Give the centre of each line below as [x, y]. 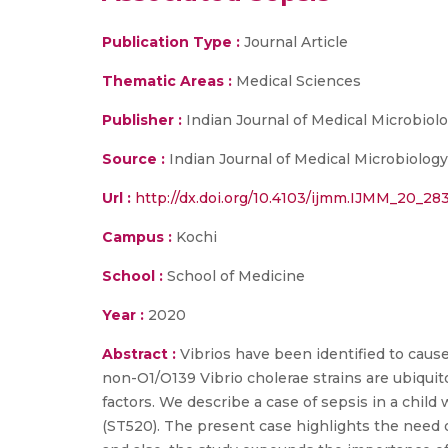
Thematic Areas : [167, 81]
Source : [133, 159]
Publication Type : [171, 42]
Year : [123, 315]
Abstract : [141, 354]
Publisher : [144, 120]
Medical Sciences [296, 81]
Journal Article [294, 42]
